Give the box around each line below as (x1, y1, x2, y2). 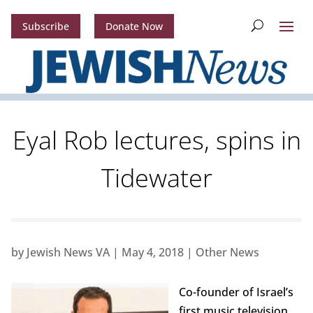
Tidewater (101, 161, 212, 196)
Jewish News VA (26, 245, 110, 261)
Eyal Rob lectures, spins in (12, 123, 301, 158)
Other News (195, 245, 259, 261)
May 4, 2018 (121, 245, 184, 261)
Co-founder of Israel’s (178, 284, 293, 300)
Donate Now (105, 20, 163, 34)
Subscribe (22, 20, 69, 34)
